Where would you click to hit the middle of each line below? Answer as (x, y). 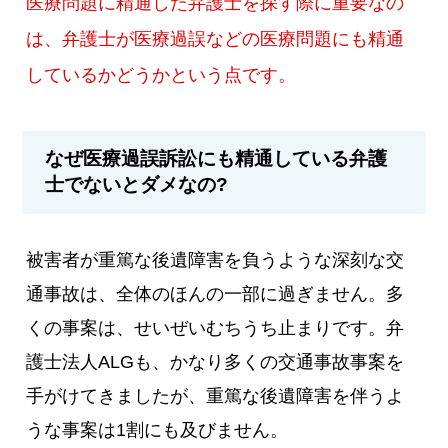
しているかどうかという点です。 (161, 74)
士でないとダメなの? (137, 185)
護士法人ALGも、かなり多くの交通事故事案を (215, 361)
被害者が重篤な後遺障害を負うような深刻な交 (215, 259)
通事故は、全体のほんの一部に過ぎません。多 (215, 293)
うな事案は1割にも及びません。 (157, 429)
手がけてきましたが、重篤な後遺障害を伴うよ (215, 395)
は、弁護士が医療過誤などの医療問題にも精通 (215, 38)
